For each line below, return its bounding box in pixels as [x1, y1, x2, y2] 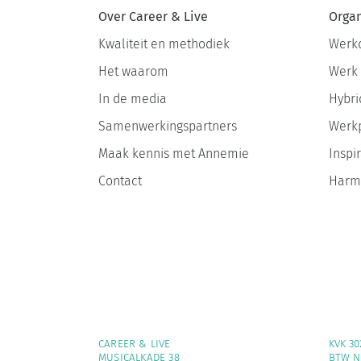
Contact [98, 172, 142, 189]
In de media [98, 90, 167, 106]
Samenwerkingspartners [98, 118, 237, 134]
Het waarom [98, 63, 168, 79]
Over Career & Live [98, 8, 208, 24]
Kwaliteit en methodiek [98, 35, 230, 52]
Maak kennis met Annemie [98, 145, 249, 161]
